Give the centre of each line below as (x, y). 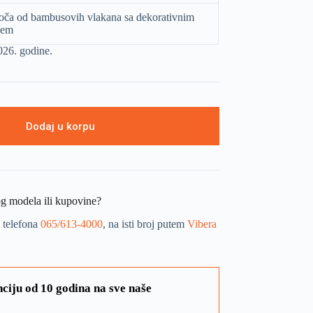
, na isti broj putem (145, 224)
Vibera (202, 224)
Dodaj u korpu (60, 126)
